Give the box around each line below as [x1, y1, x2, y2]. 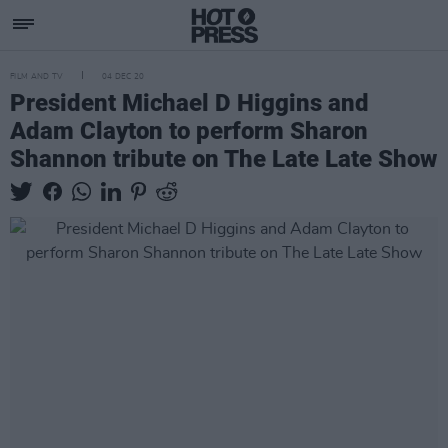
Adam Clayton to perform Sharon [10, 117, 368, 145]
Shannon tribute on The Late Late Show [10, 145, 437, 173]
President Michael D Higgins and [10, 89, 369, 117]
